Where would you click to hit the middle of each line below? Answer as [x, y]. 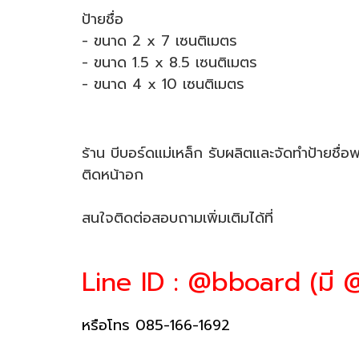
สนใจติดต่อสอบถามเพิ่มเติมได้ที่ [177, 218]
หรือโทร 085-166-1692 [156, 325]
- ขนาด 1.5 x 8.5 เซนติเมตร [169, 63]
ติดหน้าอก [113, 175]
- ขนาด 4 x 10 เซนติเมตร [163, 84]
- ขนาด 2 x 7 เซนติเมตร [159, 41]
